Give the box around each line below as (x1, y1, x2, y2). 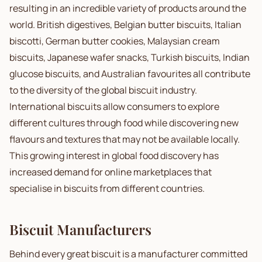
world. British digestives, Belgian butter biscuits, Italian (9, 18, 242, 31)
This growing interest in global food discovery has (9, 149, 219, 162)
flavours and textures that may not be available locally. (9, 133, 240, 146)
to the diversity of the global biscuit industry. (9, 84, 197, 96)
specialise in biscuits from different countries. (9, 182, 205, 195)
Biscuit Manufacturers (9, 220, 151, 239)
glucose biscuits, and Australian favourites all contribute (9, 67, 250, 80)
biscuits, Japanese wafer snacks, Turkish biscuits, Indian (9, 51, 250, 64)
